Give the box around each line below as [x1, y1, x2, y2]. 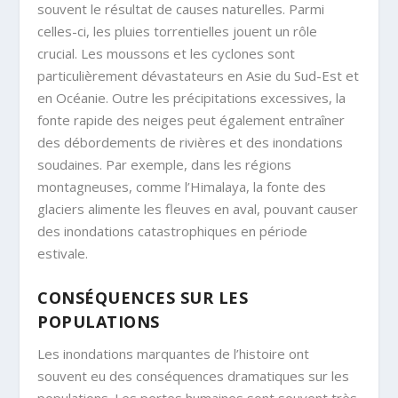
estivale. [37, 244, 89, 263]
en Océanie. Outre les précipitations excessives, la [37, 89, 346, 107]
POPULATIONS [37, 311, 160, 333]
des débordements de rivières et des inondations [37, 133, 344, 152]
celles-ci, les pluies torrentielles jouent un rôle [37, 22, 318, 41]
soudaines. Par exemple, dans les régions [37, 155, 292, 174]
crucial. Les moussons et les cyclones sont [37, 44, 296, 63]
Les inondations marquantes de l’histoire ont [37, 345, 310, 363]
